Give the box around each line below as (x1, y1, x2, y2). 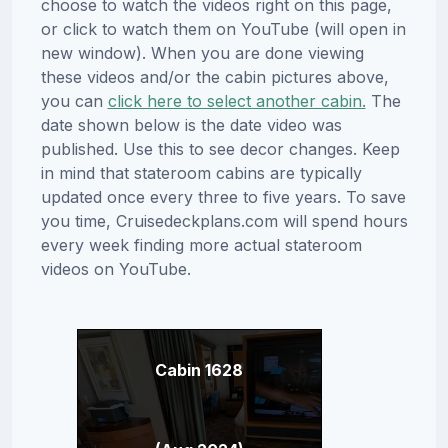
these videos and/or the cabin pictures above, (40, 67, 389, 88)
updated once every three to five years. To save (40, 187, 406, 208)
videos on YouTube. (40, 259, 191, 280)
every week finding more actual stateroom (40, 235, 362, 256)
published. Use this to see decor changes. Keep (40, 139, 400, 160)
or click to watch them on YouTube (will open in (40, 19, 406, 40)
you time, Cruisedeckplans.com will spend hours (40, 211, 408, 232)
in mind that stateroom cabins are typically (40, 163, 362, 184)
